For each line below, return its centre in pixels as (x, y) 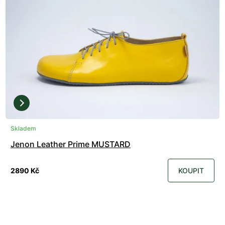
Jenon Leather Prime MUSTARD (71, 144)
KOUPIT (191, 171)
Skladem (23, 129)
